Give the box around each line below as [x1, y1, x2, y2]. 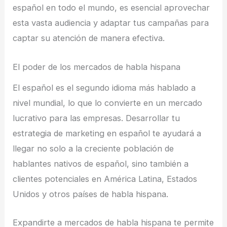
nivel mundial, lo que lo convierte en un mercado [13, 98, 203, 108]
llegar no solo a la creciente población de [13, 143, 174, 154]
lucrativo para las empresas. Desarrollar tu [13, 113, 180, 124]
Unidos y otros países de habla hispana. [13, 189, 169, 200]
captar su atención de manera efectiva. [13, 33, 165, 44]
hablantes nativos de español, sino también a [13, 159, 189, 169]
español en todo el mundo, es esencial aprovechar [13, 3, 210, 13]
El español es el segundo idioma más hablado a [13, 83, 196, 93]
